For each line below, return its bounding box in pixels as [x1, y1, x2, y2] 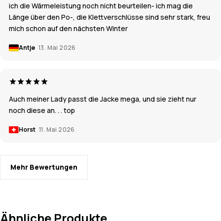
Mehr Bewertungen [10, 162, 77, 172]
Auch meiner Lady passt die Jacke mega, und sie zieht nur [9, 94, 196, 104]
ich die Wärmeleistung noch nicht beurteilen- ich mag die [9, 1, 193, 11]
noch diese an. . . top [9, 106, 75, 115]
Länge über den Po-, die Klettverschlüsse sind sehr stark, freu [9, 12, 210, 22]
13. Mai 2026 [38, 43, 76, 52]
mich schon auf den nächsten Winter [9, 24, 128, 34]
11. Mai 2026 [39, 125, 75, 134]
